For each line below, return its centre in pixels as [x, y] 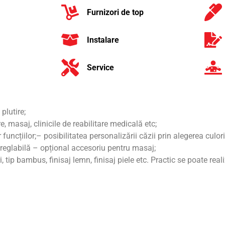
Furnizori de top [115, 12]
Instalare [103, 40]
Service [100, 67]
